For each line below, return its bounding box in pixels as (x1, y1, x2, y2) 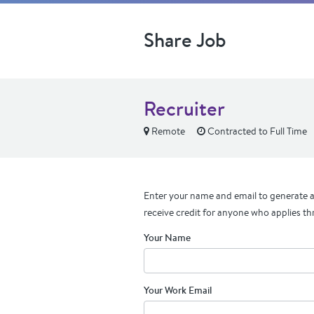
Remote (149, 125, 185, 137)
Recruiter (144, 95, 225, 122)
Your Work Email (144, 284, 212, 296)
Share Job (144, 27, 226, 53)
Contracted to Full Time (205, 125, 307, 137)
